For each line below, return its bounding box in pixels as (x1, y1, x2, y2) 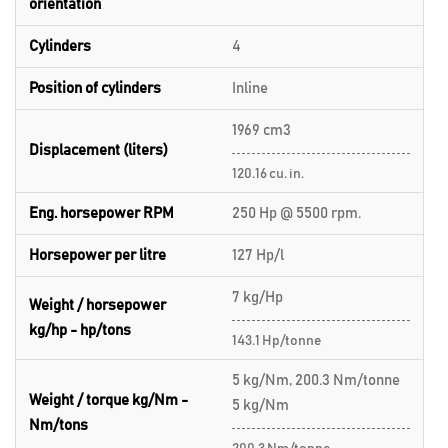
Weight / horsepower (29, 298, 166, 313)
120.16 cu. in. (232, 167, 304, 181)
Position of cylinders (29, 81, 161, 96)
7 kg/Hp (232, 290, 283, 305)
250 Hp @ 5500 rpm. (232, 206, 361, 221)
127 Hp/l (232, 248, 284, 263)
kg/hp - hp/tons (29, 323, 131, 338)
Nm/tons (29, 418, 88, 433)
